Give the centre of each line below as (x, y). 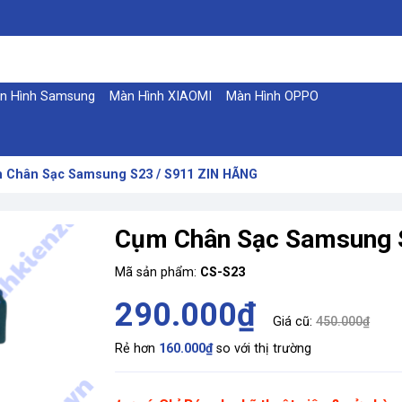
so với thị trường (262, 349)
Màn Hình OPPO (272, 96)
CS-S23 (223, 272)
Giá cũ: (295, 322)
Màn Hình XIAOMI (160, 96)
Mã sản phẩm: (158, 272)
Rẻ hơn (137, 349)
